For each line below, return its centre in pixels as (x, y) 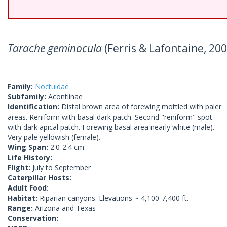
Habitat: (24, 198)
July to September (62, 167)
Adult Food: (28, 188)
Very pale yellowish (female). (54, 137)
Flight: (20, 167)
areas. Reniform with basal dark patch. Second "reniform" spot (110, 117)
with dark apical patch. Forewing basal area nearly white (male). (111, 127)
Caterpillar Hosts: (40, 178)
